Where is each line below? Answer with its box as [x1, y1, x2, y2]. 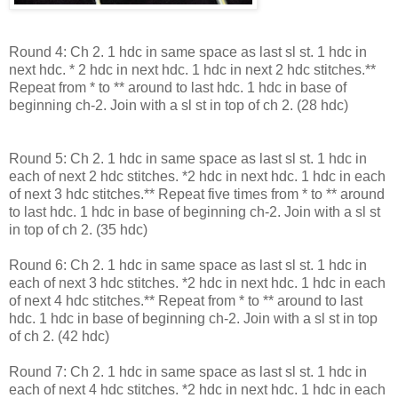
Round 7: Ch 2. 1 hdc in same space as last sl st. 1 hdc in [9, 364, 367, 380]
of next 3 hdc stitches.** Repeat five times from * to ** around [9, 187, 385, 203]
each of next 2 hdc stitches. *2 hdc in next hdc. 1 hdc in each [9, 169, 386, 185]
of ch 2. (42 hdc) [9, 329, 109, 345]
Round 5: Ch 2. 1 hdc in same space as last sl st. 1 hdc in [9, 151, 367, 167]
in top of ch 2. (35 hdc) [9, 222, 147, 238]
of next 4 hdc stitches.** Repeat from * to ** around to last [9, 293, 362, 309]
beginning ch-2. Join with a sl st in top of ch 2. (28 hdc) [9, 98, 348, 114]
